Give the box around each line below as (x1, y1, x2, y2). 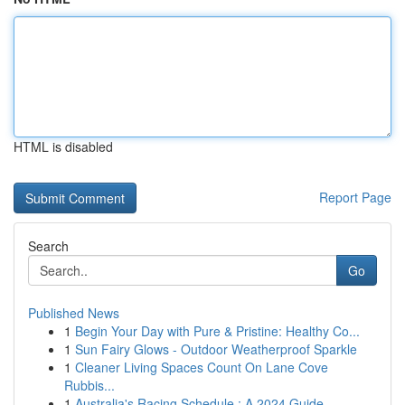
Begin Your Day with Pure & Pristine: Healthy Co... (75, 322, 360, 340)
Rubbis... (64, 376, 115, 394)
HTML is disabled (14, 137, 113, 155)
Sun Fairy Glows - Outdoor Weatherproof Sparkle (75, 340, 357, 358)
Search (28, 237, 69, 255)
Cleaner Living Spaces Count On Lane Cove (75, 358, 328, 376)
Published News (28, 304, 119, 322)
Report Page (319, 188, 391, 206)
